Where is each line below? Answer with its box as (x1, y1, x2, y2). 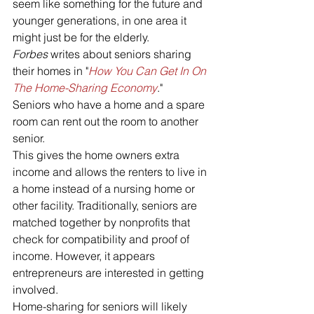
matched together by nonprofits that (13, 215, 193, 229)
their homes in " (13, 64, 88, 78)
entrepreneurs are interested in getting (13, 266, 207, 280)
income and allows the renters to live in (13, 165, 210, 179)
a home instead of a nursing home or (13, 182, 198, 196)
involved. (13, 282, 58, 296)
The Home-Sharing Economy (13, 81, 157, 95)
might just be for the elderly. (13, 30, 149, 44)
